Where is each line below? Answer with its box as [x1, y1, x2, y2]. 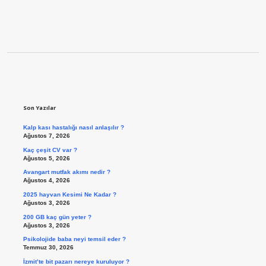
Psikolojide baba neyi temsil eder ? [23, 236, 126, 243]
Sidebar [22, 74, 87, 98]
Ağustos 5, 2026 [23, 154, 70, 161]
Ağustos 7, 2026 [23, 132, 70, 140]
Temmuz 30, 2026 [23, 244, 74, 251]
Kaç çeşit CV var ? [23, 146, 77, 153]
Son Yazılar [23, 104, 56, 112]
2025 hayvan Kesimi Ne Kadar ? [23, 191, 116, 198]
